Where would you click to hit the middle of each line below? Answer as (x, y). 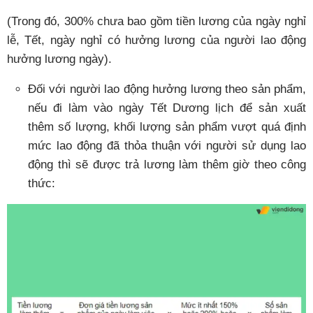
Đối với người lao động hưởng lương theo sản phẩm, (167, 89)
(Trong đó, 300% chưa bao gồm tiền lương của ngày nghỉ (156, 22)
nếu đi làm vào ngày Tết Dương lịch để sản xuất (167, 108)
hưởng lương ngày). (59, 59)
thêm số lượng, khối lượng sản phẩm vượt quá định (167, 127)
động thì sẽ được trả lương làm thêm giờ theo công (167, 165)
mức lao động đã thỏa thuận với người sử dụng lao (167, 146)
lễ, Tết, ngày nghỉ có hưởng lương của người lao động (156, 41)
